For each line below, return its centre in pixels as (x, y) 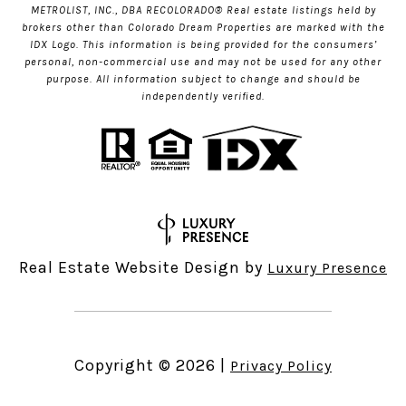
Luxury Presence (327, 267)
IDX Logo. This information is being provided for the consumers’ (203, 45)
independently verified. (203, 97)
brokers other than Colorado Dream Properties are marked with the (203, 28)
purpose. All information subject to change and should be (203, 79)
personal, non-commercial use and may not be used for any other (203, 62)
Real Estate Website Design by (143, 267)
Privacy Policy (281, 365)
